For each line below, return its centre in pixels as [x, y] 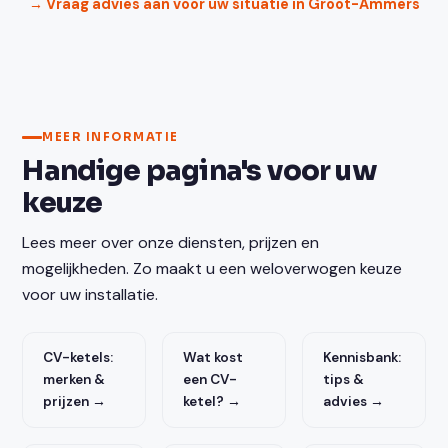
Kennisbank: [361, 358]
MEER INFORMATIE [110, 137]
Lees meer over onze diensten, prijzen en [171, 243]
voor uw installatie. [90, 295]
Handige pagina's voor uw [199, 171]
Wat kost [213, 358]
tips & [343, 380]
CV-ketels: [78, 358]
